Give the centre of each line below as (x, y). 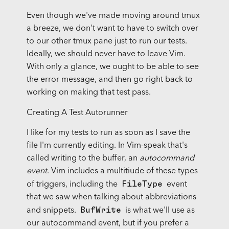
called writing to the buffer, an (83, 159)
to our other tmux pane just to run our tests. (107, 42)
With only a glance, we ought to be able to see (112, 67)
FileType (142, 184)
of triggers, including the (73, 185)
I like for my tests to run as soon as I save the (108, 133)
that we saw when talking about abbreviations (111, 198)
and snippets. (52, 211)
